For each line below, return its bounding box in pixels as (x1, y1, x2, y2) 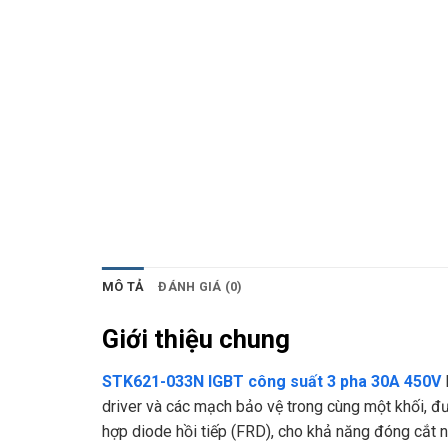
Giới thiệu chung (102, 324, 290, 355)
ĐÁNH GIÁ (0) (158, 279, 243, 295)
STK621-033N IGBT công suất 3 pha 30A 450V (102, 372, 441, 392)
